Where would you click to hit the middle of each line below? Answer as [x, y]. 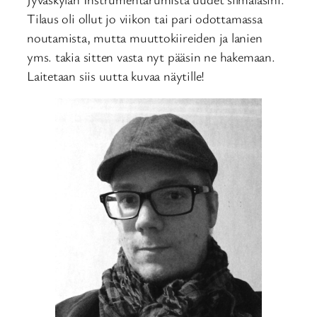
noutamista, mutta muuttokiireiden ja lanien [145, 37]
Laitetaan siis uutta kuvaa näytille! [116, 75]
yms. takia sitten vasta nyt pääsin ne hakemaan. [151, 56]
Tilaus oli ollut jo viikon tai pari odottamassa [145, 18]
